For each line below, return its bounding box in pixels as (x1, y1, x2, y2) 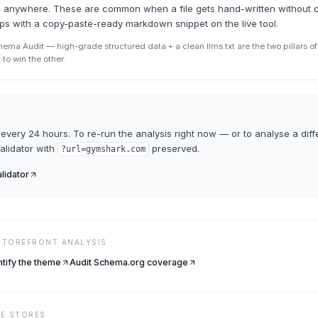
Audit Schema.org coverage (70, 257, 188, 268)
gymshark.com (86, 144, 146, 154)
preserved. (152, 143, 199, 154)
